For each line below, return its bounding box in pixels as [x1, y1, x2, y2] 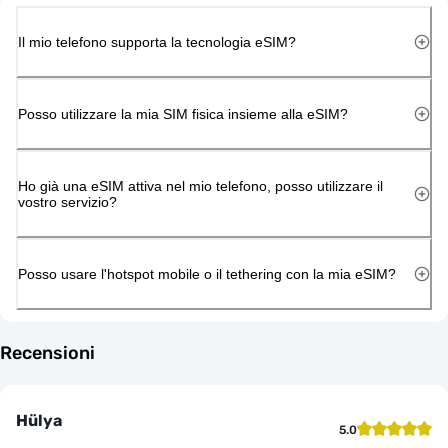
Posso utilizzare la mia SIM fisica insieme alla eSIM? [18, 105, 348, 122]
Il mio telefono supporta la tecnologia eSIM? [18, 33, 296, 50]
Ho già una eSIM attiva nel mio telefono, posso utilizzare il [18, 177, 383, 194]
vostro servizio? [18, 193, 117, 210]
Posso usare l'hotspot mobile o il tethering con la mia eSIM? [18, 265, 396, 282]
